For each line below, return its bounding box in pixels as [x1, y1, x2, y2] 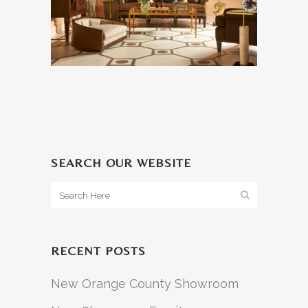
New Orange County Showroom [51, 276, 239, 291]
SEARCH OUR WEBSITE [51, 155, 191, 170]
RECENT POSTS [51, 243, 146, 258]
